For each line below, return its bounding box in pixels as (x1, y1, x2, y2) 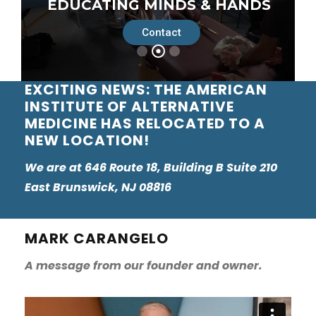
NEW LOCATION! (25, 130, 150, 150)
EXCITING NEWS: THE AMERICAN (25, 79, 267, 99)
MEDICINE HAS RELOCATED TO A (25, 113, 265, 133)
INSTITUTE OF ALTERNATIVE (25, 96, 234, 116)
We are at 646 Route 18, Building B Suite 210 (25, 159, 277, 176)
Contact (142, 28, 182, 41)
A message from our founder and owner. (25, 257, 262, 274)
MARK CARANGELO (25, 228, 169, 248)
